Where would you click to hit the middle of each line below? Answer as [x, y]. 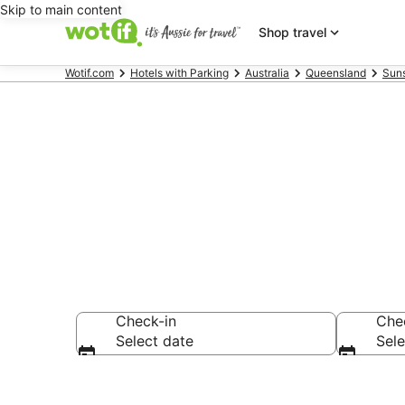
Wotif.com [89, 73]
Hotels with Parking [179, 73]
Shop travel [292, 32]
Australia [267, 73]
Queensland [336, 73]
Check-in [146, 321]
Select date [155, 341]
